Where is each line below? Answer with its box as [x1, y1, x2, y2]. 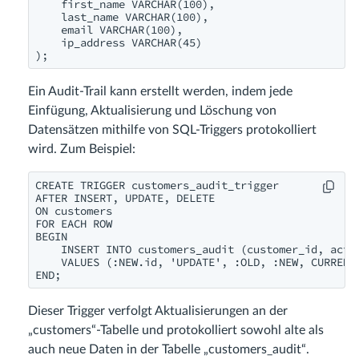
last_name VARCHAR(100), [35, 10, 208, 25]
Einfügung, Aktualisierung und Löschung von [28, 104, 276, 118]
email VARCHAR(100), [35, 22, 183, 38]
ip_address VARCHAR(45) [35, 35, 202, 50]
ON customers [35, 204, 112, 219]
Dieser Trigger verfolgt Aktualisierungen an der [28, 305, 288, 318]
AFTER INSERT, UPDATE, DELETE [35, 191, 215, 206]
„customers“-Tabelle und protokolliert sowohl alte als [28, 324, 324, 337]
